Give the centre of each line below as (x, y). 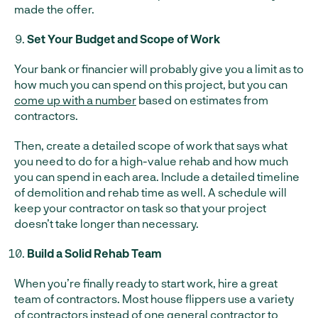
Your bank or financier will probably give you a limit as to (159, 68)
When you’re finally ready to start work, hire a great (146, 283)
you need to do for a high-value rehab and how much (151, 161)
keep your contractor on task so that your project (140, 208)
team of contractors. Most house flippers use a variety (154, 298)
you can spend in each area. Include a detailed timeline (157, 176)
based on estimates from (202, 100)
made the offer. (54, 9)
